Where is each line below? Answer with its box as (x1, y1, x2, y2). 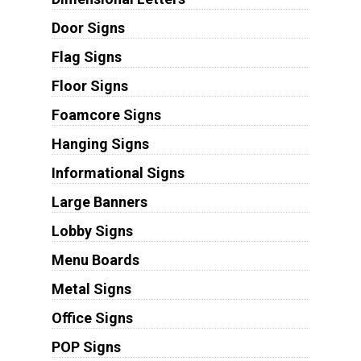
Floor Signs (51, 77, 128, 94)
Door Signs (51, 19, 125, 36)
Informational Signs (51, 164, 185, 181)
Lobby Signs (51, 222, 133, 239)
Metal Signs (51, 280, 131, 297)
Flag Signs (51, 48, 122, 65)
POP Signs (51, 338, 121, 355)
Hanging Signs (51, 135, 149, 152)
